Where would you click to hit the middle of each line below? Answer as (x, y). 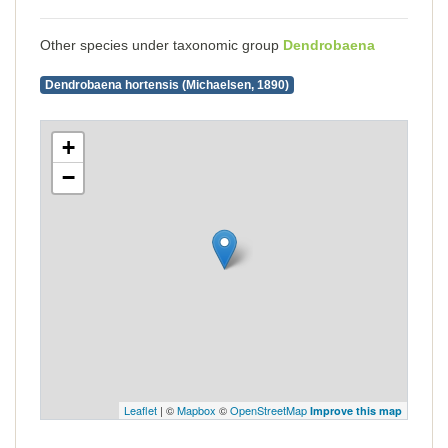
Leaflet (140, 410)
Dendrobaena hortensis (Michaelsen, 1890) (166, 85)
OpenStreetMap (268, 410)
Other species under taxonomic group (161, 45)
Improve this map (356, 410)
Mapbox (196, 410)
